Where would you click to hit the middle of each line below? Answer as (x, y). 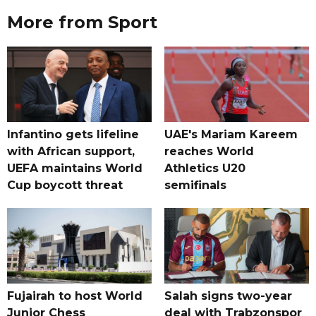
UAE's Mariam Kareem (231, 135)
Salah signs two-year (228, 296)
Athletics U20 (205, 169)
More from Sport (82, 23)
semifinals (195, 186)
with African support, (71, 152)
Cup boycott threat (65, 186)
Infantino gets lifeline (73, 135)
